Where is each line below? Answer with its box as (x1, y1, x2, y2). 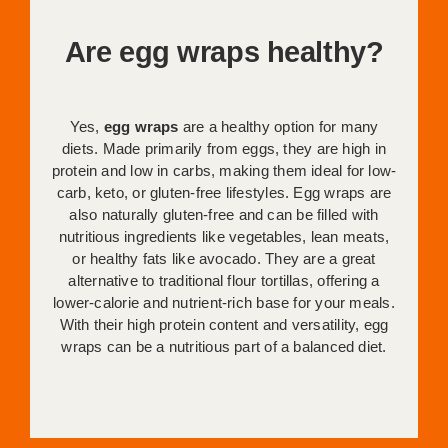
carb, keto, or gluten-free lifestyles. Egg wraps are (56, 184, 392, 202)
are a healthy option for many (178, 118, 379, 136)
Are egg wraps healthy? (64, 35, 384, 68)
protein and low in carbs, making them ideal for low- (51, 162, 397, 180)
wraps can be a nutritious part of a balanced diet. (61, 338, 387, 356)
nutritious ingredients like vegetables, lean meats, (58, 228, 390, 246)
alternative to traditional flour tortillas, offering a (68, 272, 380, 290)
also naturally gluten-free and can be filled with (69, 206, 379, 224)
